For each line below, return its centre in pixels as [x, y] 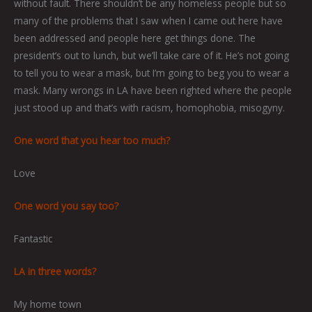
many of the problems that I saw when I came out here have [148, 21]
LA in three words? [55, 271]
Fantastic [33, 238]
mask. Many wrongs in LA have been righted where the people [153, 91]
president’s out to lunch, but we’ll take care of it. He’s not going [151, 56]
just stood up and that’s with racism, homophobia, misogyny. [149, 108]
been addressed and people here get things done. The [135, 38]
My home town [48, 304]
